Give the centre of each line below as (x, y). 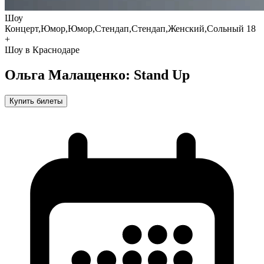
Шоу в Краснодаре (42, 50)
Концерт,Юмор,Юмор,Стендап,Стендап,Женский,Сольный (124, 29)
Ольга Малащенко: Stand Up (97, 75)
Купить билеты (36, 101)
